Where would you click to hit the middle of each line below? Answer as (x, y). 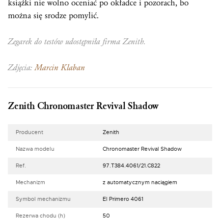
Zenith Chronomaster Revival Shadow (83, 106)
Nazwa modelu (35, 149)
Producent (29, 133)
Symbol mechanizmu (43, 199)
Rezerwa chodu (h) (41, 216)
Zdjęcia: (21, 68)
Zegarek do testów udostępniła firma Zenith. (77, 42)
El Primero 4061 (123, 199)
